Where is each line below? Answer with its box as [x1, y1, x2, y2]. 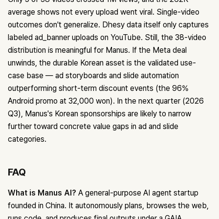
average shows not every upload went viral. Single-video [8, 7, 199, 17]
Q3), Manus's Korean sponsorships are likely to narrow [8, 109, 191, 119]
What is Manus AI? [8, 188, 76, 198]
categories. [8, 134, 46, 144]
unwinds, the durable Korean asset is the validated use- [8, 58, 196, 68]
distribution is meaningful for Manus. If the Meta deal [8, 45, 187, 55]
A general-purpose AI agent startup [76, 188, 198, 198]
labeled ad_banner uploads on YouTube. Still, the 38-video [8, 33, 206, 43]
